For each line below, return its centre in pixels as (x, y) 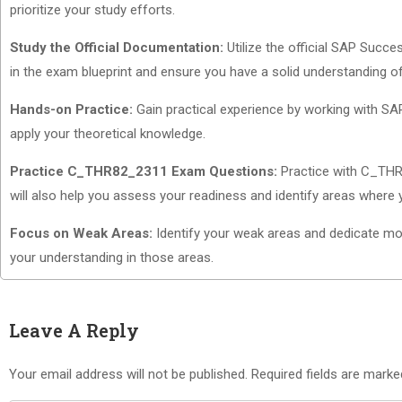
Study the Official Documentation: (117, 48)
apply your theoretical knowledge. (108, 134)
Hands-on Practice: (71, 109)
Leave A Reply (74, 330)
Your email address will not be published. (128, 374)
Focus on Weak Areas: (81, 233)
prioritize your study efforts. (92, 10)
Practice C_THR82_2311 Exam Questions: (144, 171)
